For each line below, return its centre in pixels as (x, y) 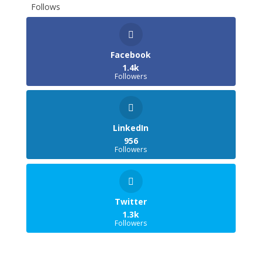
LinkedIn (131, 128)
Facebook (131, 55)
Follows (45, 7)
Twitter (131, 201)
